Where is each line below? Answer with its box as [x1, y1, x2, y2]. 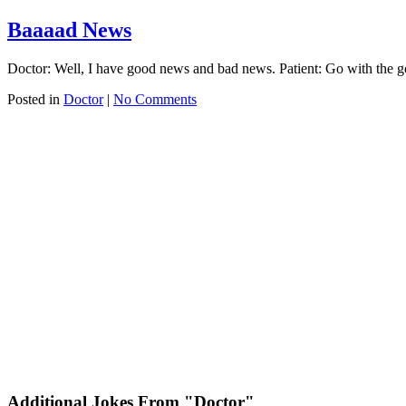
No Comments [113, 91, 197, 107]
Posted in [7, 91, 63, 107]
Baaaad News [7, 17, 131, 42]
